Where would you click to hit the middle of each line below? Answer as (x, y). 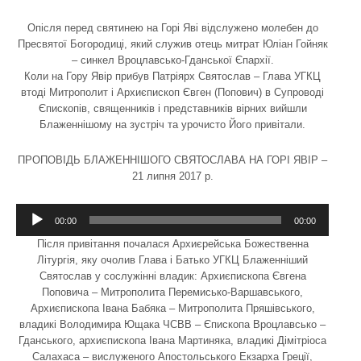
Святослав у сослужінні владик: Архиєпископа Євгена (172, 276)
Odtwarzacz (199, 208)
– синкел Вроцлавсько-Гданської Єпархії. (172, 60)
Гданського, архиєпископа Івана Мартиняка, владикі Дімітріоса (172, 340)
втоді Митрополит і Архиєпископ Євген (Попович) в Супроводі (172, 92)
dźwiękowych (203, 229)
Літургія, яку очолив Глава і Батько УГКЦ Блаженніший (172, 259)
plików (186, 218)
